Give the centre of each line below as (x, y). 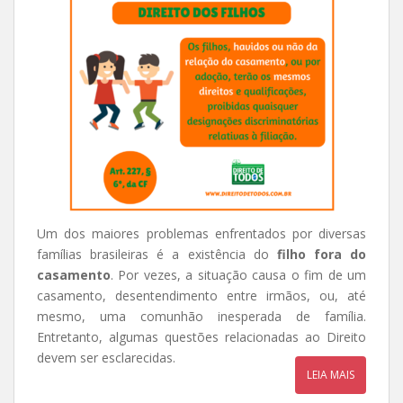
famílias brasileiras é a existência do (157, 254)
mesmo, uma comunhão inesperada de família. (201, 316)
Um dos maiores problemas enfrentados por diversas (201, 233)
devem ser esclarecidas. (106, 358)
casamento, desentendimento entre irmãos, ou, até (201, 296)
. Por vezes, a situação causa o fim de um (238, 275)
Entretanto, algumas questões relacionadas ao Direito (201, 337)
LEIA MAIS (331, 375)
